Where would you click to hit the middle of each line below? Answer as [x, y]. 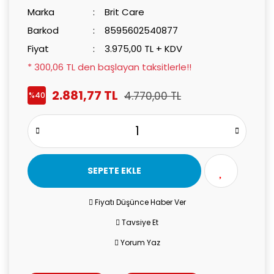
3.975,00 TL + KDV [144, 48]
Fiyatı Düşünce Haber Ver [140, 202]
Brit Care [125, 12]
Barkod [43, 30]
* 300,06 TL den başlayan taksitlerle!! [109, 67]
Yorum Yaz [140, 242]
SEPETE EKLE [115, 170]
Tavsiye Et [140, 222]
